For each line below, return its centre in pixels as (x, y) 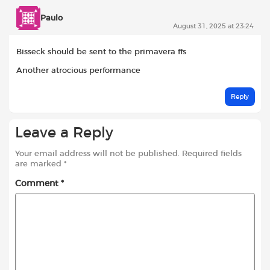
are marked (39, 165)
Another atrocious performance (78, 71)
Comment (38, 184)
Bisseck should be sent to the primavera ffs (101, 52)
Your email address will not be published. (97, 154)
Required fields (212, 154)
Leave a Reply (64, 133)
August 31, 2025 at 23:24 (213, 26)
